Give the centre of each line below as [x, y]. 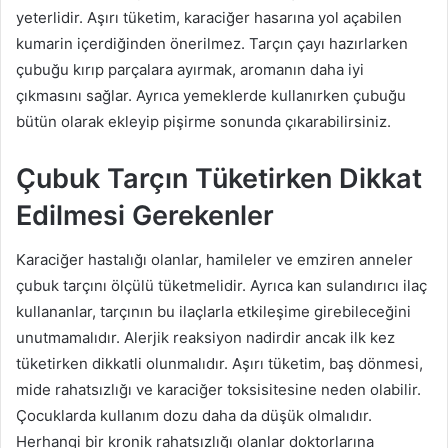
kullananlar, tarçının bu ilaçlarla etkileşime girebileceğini [213, 312]
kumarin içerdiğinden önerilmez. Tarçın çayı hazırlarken [212, 43]
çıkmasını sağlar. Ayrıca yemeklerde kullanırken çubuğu [211, 95]
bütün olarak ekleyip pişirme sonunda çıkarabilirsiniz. [203, 121]
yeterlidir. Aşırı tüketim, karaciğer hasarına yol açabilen [209, 17]
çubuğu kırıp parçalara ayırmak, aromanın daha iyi [190, 69]
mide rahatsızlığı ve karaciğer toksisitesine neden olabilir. [218, 390]
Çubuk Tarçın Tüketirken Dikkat [219, 178]
